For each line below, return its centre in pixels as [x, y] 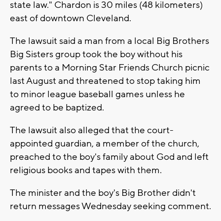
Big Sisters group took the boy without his [96, 55]
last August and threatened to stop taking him [105, 81]
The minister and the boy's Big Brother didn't [103, 193]
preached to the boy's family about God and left [109, 157]
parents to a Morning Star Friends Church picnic [110, 68]
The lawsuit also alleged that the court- [92, 130]
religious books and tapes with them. [86, 170]
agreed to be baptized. [57, 108]
